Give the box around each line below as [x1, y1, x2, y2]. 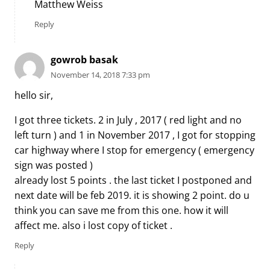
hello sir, [14, 89, 53, 102]
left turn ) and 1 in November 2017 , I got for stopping [14, 128, 256, 142]
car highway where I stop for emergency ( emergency [14, 143, 254, 157]
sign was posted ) [14, 159, 93, 172]
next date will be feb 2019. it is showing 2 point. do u [14, 189, 250, 202]
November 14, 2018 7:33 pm [51, 69, 150, 80]
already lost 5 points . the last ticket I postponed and [14, 174, 252, 187]
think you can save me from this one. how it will [14, 204, 228, 218]
